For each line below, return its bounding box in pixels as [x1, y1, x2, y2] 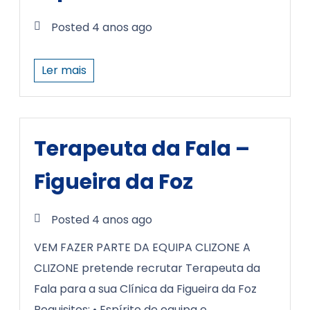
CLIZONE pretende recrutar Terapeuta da [34, 260, 260, 276]
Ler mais [42, 62, 86, 78]
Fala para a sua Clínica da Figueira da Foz [34, 281, 257, 297]
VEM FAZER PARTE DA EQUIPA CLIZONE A [34, 239, 250, 255]
